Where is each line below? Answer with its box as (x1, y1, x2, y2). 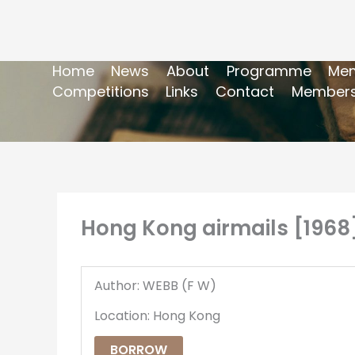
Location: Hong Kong (94, 306, 220, 325)
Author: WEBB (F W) (94, 276, 216, 295)
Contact (215, 81, 274, 101)
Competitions (52, 81, 149, 101)
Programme (226, 60, 311, 81)
